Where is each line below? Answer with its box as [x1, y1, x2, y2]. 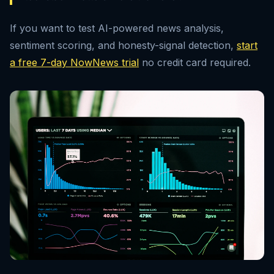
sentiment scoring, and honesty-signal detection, [10, 39, 237, 51]
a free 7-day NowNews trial [10, 56, 139, 68]
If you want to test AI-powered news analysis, [10, 22, 224, 34]
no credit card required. [139, 56, 251, 68]
